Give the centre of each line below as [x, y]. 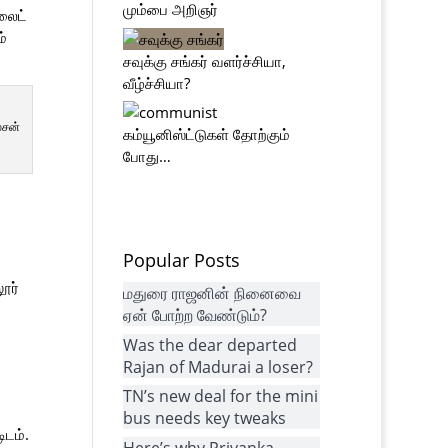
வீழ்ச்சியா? [157, 82]
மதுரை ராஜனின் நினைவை [212, 293]
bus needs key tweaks [205, 418]
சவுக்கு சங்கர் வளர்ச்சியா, [205, 60]
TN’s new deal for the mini [221, 396]
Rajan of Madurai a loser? [218, 366]
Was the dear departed [210, 344]
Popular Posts [182, 260]
